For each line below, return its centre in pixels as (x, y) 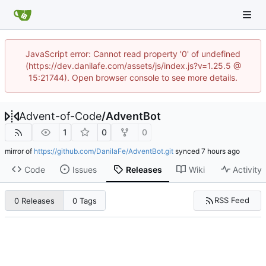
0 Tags (84, 200)
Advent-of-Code (60, 116)
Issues (84, 169)
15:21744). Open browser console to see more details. (133, 77)
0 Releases (34, 200)
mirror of (19, 151)
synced (187, 151)
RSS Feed (232, 200)
